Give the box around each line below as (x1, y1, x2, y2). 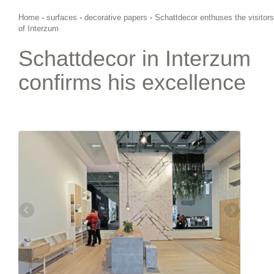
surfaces (46, 12, 77, 22)
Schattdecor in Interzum (18, 45, 251, 71)
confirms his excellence (18, 69, 246, 95)
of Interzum (18, 23, 59, 33)
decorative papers (84, 12, 147, 22)
